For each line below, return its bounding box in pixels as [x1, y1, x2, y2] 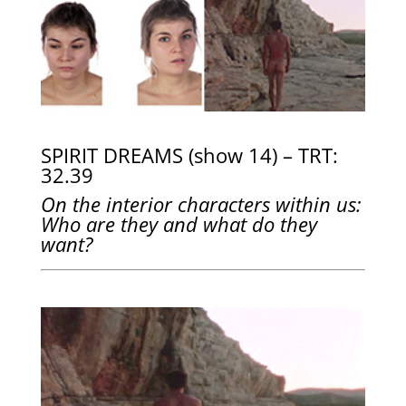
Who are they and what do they [40, 209, 317, 237]
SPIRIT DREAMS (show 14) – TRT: [40, 140, 338, 169]
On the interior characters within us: [40, 189, 362, 217]
